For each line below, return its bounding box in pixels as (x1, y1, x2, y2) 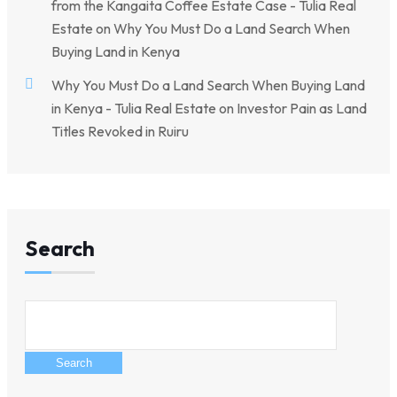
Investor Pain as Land (237, 98, 367, 117)
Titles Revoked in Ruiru (51, 121, 189, 140)
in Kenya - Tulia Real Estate (51, 98, 216, 117)
